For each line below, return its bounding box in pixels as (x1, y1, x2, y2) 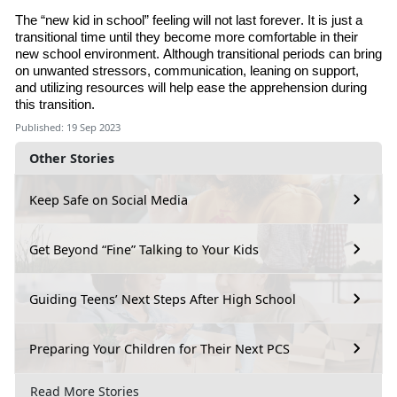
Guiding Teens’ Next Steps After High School (29, 290, 296, 307)
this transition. (15, 97, 97, 113)
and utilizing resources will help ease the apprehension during (15, 81, 367, 96)
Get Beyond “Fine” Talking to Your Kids (29, 240, 259, 258)
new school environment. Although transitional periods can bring (15, 47, 382, 62)
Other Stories (29, 150, 114, 167)
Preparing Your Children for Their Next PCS (29, 339, 290, 357)
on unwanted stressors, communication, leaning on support (15, 64, 355, 79)
